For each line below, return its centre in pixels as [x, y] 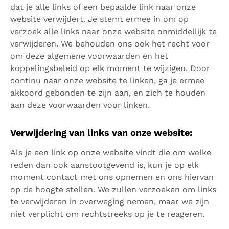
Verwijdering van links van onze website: [101, 133]
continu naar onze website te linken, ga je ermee [107, 81]
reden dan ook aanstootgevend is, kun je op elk [105, 165]
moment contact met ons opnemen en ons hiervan [112, 177]
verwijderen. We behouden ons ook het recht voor [110, 44]
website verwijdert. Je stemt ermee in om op [99, 19]
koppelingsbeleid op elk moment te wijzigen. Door [110, 68]
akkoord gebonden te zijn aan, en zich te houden [108, 93]
